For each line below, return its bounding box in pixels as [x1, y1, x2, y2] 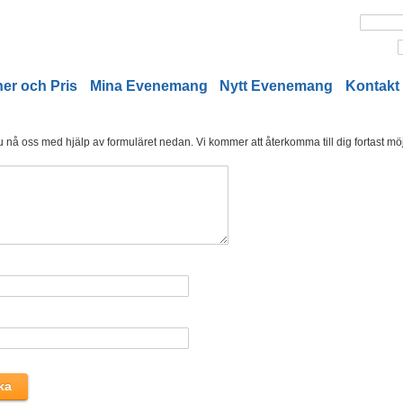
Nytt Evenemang [219, 78, 334, 94]
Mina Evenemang [89, 78, 208, 94]
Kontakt [345, 78, 400, 94]
